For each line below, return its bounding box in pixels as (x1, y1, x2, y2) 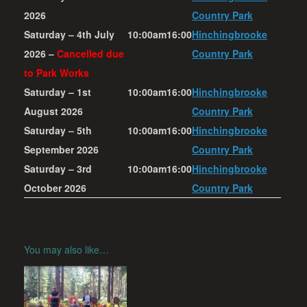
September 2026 (24, 142, 101, 156)
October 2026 (24, 180, 86, 195)
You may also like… (24, 242, 109, 256)
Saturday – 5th (24, 123, 92, 137)
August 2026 (24, 103, 83, 118)
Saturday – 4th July (24, 27, 114, 41)
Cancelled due (57, 46, 124, 60)
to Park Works (24, 65, 89, 79)
